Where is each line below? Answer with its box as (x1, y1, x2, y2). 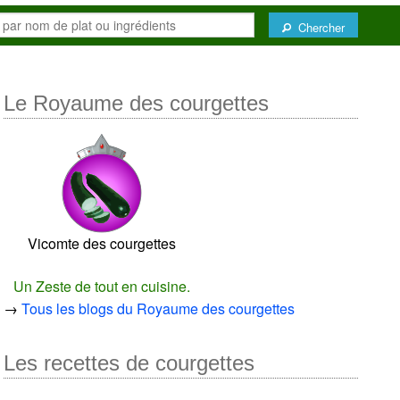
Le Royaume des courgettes (4, 90, 270, 115)
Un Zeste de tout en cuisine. (13, 275, 191, 296)
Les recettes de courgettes (4, 350, 255, 375)
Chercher (291, 18, 345, 36)
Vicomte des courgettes (28, 232, 177, 254)
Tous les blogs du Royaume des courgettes (21, 297, 296, 319)
